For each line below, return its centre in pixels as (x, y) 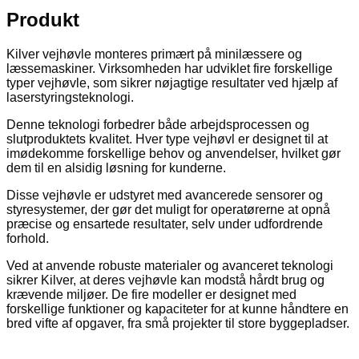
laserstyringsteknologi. (70, 97)
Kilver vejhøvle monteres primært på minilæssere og (154, 54)
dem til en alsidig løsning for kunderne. (116, 167)
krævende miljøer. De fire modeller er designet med (151, 294)
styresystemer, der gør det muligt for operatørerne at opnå (168, 209)
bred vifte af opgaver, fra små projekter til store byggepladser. (178, 323)
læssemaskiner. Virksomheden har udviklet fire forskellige (169, 68)
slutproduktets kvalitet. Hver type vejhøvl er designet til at (167, 139)
